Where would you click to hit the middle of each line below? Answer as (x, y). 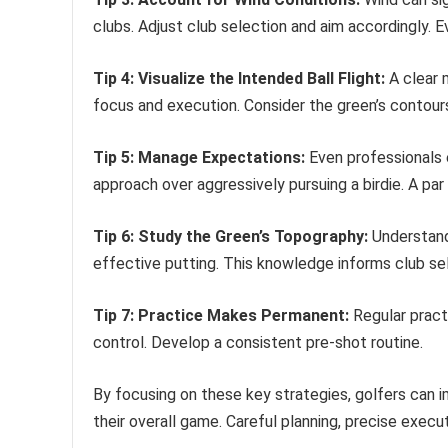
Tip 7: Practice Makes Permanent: (221, 316)
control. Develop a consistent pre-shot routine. (258, 343)
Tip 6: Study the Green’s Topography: (230, 237)
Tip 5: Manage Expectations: (199, 158)
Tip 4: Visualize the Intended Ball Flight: (239, 79)
